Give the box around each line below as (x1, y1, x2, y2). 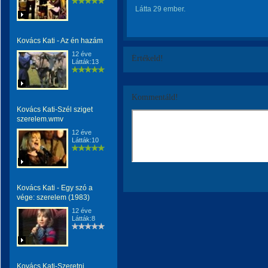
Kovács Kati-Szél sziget (17, 105, 93, 114)
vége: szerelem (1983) (17, 193, 90, 202)
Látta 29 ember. (135, 5, 185, 13)
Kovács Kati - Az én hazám (17, 36, 103, 45)
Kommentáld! (132, 93, 178, 102)
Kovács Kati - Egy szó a (17, 184, 93, 192)
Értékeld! (132, 54, 163, 63)
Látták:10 (72, 136, 99, 144)
